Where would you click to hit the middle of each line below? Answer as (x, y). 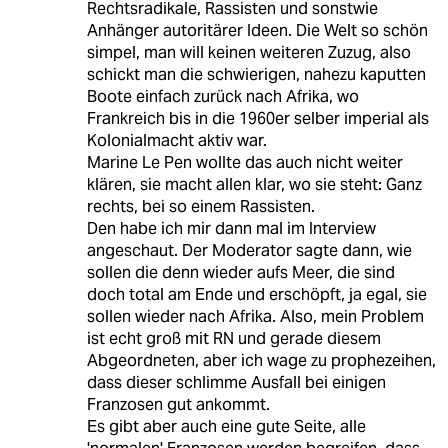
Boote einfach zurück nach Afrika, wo (222, 96)
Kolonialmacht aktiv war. (176, 140)
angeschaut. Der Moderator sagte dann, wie (249, 250)
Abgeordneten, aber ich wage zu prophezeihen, (261, 360)
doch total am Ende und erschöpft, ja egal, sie (256, 294)
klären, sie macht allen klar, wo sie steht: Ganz (254, 184)
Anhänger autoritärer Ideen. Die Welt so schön (257, 30)
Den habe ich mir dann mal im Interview (231, 228)
